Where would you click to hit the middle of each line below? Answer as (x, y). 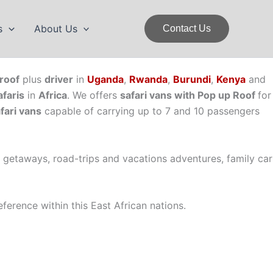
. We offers (94, 95)
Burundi (192, 79)
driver (59, 79)
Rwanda (148, 79)
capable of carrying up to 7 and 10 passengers (151, 111)
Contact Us (187, 28)
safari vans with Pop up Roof (189, 95)
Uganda (105, 79)
